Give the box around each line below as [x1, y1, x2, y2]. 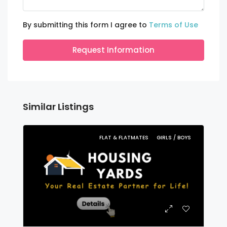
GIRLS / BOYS [157, 134, 191, 141]
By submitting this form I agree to [23, 20, 149, 30]
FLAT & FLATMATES [99, 134, 150, 141]
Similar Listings [23, 100, 94, 113]
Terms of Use [149, 20, 198, 30]
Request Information [72, 45, 155, 55]
